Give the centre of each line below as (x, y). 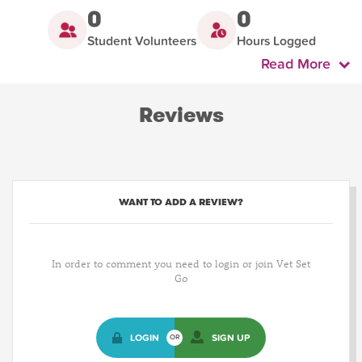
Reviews (181, 115)
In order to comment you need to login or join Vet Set (181, 263)
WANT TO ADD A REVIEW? (181, 201)
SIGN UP (231, 337)
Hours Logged (276, 41)
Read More (300, 64)
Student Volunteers (141, 41)
